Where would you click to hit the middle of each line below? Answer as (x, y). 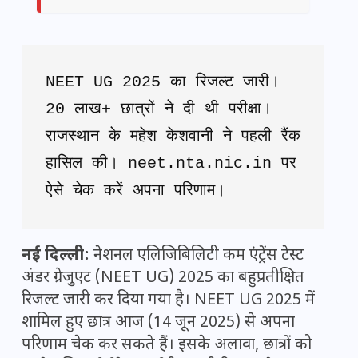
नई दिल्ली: (56, 256)
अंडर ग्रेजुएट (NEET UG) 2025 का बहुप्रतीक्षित (163, 278)
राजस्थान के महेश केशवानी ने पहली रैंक (173, 137)
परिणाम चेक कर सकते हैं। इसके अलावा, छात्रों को (167, 346)
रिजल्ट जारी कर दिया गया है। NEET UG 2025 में (168, 301)
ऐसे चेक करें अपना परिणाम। (135, 191)
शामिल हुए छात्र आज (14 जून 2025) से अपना (158, 323)
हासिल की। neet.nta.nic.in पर (171, 164)
